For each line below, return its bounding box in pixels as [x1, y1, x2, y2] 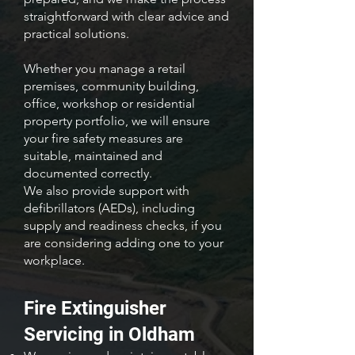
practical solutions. [24, 26, 129, 41]
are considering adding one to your [24, 235, 223, 250]
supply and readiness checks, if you [24, 218, 222, 233]
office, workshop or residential [24, 96, 195, 111]
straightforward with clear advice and [24, 9, 229, 24]
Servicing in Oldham [24, 323, 195, 345]
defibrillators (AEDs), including [24, 200, 195, 216]
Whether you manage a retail [24, 61, 185, 76]
